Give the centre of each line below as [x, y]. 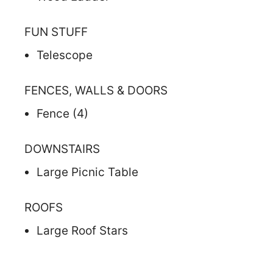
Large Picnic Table [87, 172]
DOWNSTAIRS [62, 149]
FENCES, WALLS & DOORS [96, 90]
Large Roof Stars [82, 230]
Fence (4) [62, 113]
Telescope [65, 55]
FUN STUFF [56, 32]
